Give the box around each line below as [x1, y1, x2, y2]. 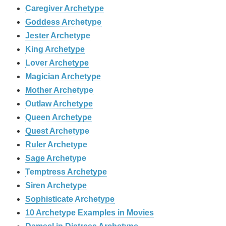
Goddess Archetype [25, 18, 101, 27]
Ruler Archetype [25, 140, 87, 149]
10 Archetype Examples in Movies [25, 208, 154, 217]
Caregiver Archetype [25, 4, 104, 13]
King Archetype [25, 45, 85, 54]
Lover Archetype [25, 59, 89, 68]
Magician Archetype [25, 72, 101, 81]
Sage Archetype [25, 154, 86, 163]
